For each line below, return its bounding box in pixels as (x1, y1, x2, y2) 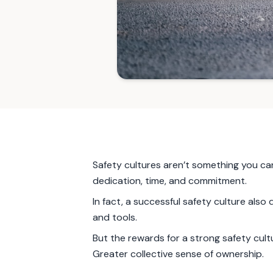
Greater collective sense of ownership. (93, 247, 264, 260)
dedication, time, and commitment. (93, 174, 247, 187)
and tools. (93, 211, 137, 224)
